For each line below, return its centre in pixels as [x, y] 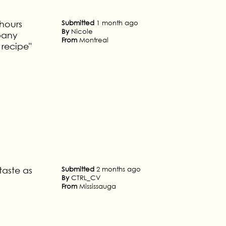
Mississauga [98, 186]
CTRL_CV [86, 178]
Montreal [94, 40]
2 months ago [119, 169]
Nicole [82, 31]
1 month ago [117, 23]
